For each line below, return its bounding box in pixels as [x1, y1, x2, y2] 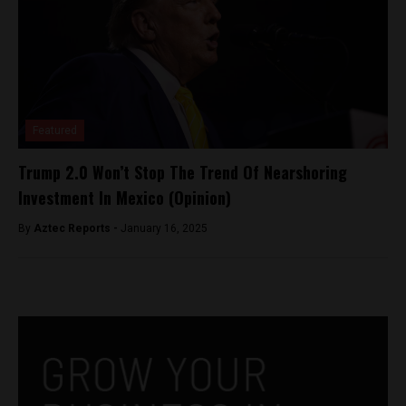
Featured [33, 124, 77, 138]
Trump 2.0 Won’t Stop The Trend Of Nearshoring [18, 160, 347, 185]
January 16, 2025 [121, 222, 208, 236]
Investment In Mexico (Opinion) [18, 186, 231, 210]
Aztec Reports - [34, 222, 121, 236]
